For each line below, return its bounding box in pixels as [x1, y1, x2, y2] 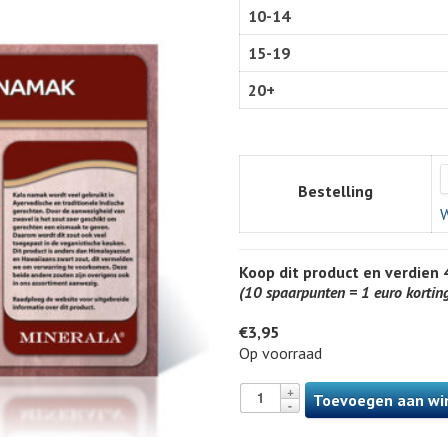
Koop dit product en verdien [239, 262, 443, 282]
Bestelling [298, 181, 373, 201]
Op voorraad [239, 343, 322, 363]
